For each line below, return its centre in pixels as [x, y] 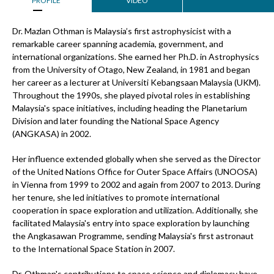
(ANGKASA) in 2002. [52, 134]
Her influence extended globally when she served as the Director [136, 159]
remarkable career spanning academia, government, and [118, 44]
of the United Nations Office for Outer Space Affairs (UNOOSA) [135, 172]
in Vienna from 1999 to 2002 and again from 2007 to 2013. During [136, 184]
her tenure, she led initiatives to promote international [116, 197]
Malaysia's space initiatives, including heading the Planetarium [130, 108]
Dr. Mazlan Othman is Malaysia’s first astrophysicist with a [122, 31]
